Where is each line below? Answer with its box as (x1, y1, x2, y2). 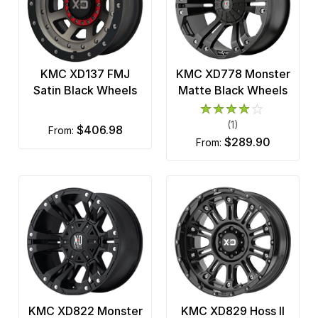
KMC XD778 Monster (175, 66, 290, 81)
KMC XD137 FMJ (40, 66, 130, 81)
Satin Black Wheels (33, 82, 137, 97)
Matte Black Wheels (178, 82, 287, 97)
